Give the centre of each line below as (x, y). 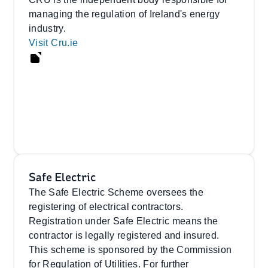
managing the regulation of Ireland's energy (124, 14)
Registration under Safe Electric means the (124, 221)
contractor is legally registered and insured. (124, 235)
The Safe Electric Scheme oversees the (116, 192)
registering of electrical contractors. (106, 207)
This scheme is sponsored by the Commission (130, 250)
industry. (47, 28)
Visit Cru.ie (54, 43)
